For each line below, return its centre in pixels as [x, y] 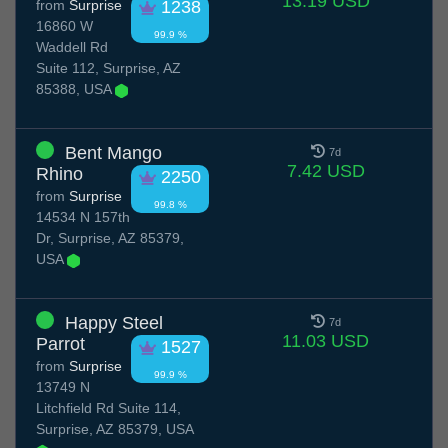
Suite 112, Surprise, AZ [108, 68]
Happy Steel [114, 323]
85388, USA [75, 89]
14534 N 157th [83, 217]
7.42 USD [325, 171]
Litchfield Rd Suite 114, [108, 408]
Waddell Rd [72, 47]
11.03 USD [325, 341]
